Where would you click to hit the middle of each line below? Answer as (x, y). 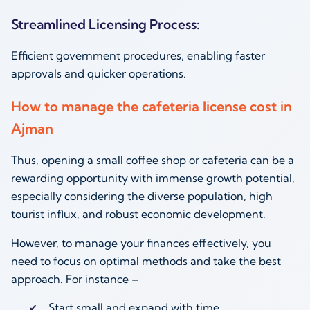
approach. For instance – (75, 279)
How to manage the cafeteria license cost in (152, 107)
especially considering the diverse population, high (142, 196)
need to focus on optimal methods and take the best (146, 261)
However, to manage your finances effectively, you (141, 243)
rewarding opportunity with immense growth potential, (153, 178)
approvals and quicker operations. (99, 73)
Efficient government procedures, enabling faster (138, 55)
